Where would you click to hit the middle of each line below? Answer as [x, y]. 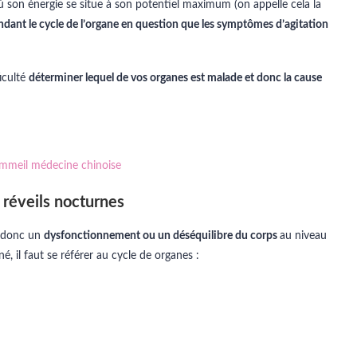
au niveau [303, 236]
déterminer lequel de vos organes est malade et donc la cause [175, 78]
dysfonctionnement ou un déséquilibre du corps [162, 236]
